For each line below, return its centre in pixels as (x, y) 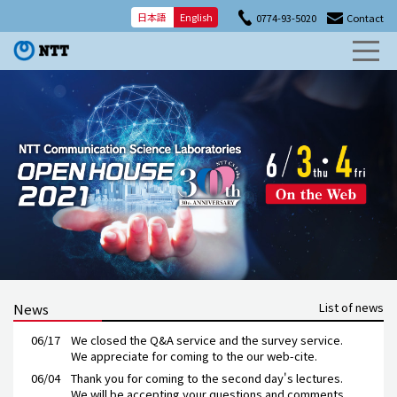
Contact (365, 17)
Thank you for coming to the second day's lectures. (207, 378)
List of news (351, 307)
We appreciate (111, 355)
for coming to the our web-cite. (234, 355)
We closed (100, 339)
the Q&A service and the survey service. (236, 339)
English (196, 17)
